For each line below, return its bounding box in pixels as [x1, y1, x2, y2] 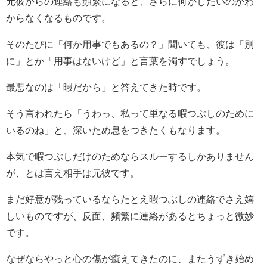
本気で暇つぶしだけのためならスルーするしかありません [6, 151, 254, 161]
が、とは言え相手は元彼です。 [6, 167, 139, 178]
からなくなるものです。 [6, 13, 111, 23]
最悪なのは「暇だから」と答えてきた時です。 [6, 82, 206, 92]
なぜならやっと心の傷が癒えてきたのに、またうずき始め [6, 253, 254, 263]
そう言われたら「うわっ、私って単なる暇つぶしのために [6, 108, 254, 118]
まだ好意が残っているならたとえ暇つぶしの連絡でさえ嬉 [6, 194, 254, 204]
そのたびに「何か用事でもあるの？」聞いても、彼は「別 [6, 39, 254, 49]
